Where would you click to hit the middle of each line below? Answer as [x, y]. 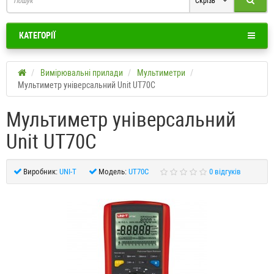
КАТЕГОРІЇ [37, 36]
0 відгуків [225, 172]
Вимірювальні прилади [82, 73]
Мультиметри [161, 73]
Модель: [113, 172]
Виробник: [40, 172]
